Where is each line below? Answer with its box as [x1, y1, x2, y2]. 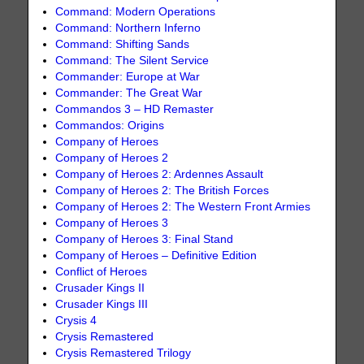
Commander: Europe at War [55, 71, 201, 84]
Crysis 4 [55, 314, 97, 327]
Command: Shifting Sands [55, 38, 190, 51]
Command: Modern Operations [55, 6, 216, 19]
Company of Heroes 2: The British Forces [55, 184, 270, 197]
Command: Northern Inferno [55, 22, 201, 35]
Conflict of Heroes [55, 266, 148, 279]
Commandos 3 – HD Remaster [55, 103, 214, 116]
